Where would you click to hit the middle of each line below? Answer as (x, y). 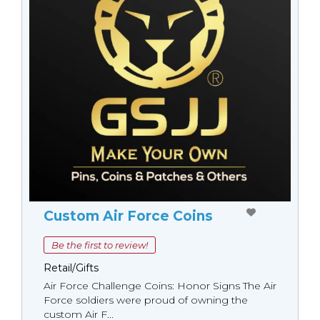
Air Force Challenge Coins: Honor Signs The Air (160, 286)
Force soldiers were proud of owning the (146, 300)
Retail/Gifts (71, 268)
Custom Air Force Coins (128, 216)
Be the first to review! (100, 245)
